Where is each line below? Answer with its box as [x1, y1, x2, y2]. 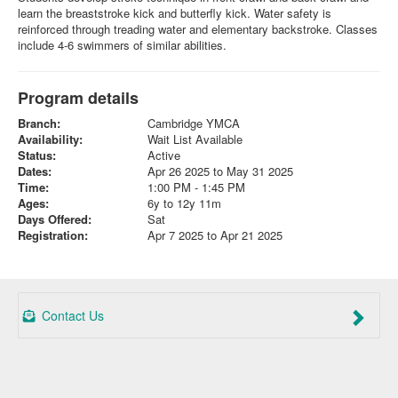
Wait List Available [147, 131, 243, 148]
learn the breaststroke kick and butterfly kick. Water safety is [18, 4, 331, 22]
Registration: [18, 227, 88, 244]
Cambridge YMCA [147, 115, 240, 132]
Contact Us [38, 306, 104, 325]
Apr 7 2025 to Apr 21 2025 [147, 227, 283, 244]
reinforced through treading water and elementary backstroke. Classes [18, 20, 378, 38]
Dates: [18, 163, 52, 180]
